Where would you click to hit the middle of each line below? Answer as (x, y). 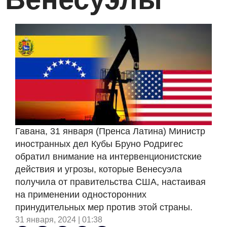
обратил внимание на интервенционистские (108, 156)
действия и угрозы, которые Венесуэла (99, 169)
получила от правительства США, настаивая (110, 182)
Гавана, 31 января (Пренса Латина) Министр (110, 131)
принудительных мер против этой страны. (104, 207)
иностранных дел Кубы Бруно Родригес (99, 144)
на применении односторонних (81, 194)
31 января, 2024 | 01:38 (59, 219)
